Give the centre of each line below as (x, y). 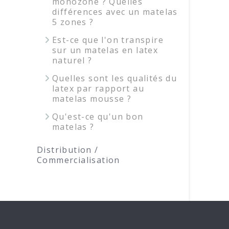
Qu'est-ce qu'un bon (98, 117)
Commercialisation (78, 160)
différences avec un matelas (115, 12)
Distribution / (68, 150)
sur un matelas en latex (105, 50)
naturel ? (72, 60)
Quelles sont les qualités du (115, 78)
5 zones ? (73, 22)
